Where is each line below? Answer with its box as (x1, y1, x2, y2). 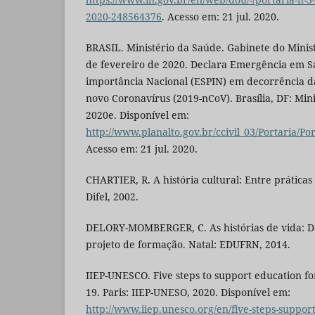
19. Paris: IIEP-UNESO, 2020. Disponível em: (86, 285, 290, 299)
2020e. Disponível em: (86, 108, 189, 122)
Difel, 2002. (86, 189, 139, 203)
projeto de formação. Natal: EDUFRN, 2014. (86, 237, 290, 251)
